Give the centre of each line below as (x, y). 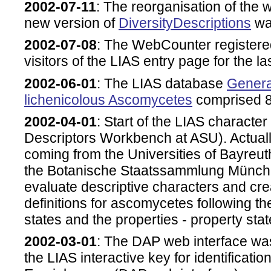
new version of (71, 23)
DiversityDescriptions (185, 23)
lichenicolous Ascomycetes (108, 100)
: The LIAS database (162, 83)
